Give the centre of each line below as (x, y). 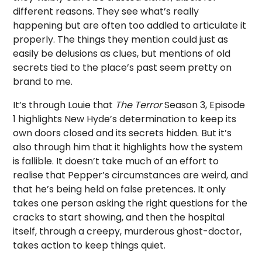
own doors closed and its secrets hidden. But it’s (123, 133)
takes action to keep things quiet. (89, 245)
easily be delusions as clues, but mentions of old (122, 54)
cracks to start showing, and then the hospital (119, 217)
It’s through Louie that (64, 105)
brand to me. (43, 82)
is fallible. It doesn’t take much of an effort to (116, 161)
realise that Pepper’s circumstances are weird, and (131, 175)
